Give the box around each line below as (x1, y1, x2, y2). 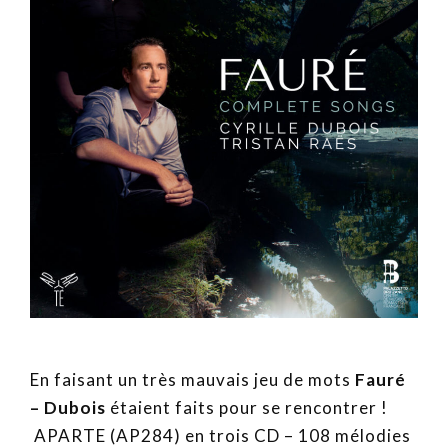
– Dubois (30, 397, 106, 419)
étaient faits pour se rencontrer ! (106, 397, 388, 419)
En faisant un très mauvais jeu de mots (30, 369, 355, 391)
